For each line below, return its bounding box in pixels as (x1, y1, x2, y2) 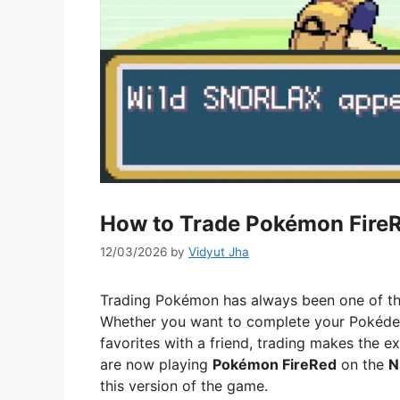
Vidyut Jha (188, 245, 249, 260)
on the (337, 355, 388, 374)
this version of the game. (100, 377, 268, 396)
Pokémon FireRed (212, 355, 337, 374)
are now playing (100, 355, 212, 374)
